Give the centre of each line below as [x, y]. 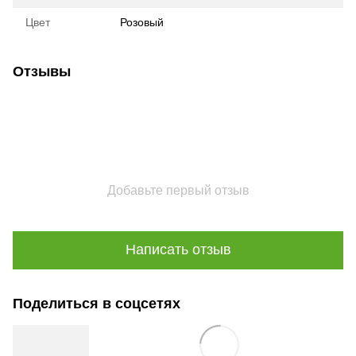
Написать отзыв [178, 250]
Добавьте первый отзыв [178, 190]
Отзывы [42, 71]
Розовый [142, 22]
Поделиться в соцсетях [97, 303]
